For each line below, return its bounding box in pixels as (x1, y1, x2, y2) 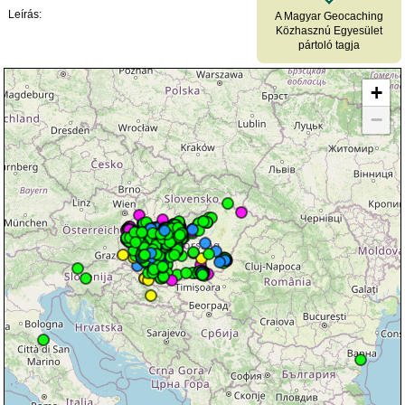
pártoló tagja (297, 38, 360, 52)
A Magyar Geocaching (274, 9, 383, 23)
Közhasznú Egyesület (275, 24, 382, 37)
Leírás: (8, 7, 42, 21)
